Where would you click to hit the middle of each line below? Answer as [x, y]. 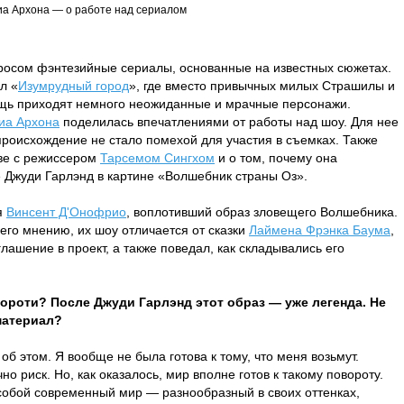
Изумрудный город [73, 86]
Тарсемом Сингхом [157, 158]
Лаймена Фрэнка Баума [320, 230]
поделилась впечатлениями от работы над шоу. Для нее [229, 122]
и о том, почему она [276, 158]
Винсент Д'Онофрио [66, 212]
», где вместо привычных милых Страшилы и [262, 86]
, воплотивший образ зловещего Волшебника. [262, 212]
